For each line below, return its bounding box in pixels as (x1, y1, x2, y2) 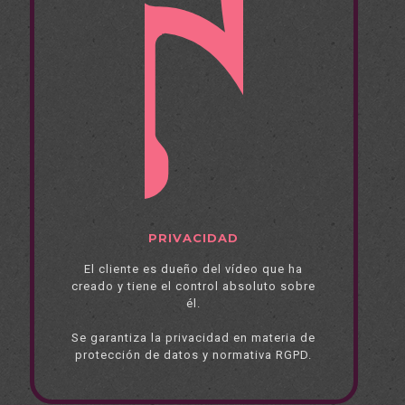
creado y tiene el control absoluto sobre (71, 279, 316, 293)
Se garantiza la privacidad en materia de (71, 331, 316, 344)
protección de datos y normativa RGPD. (75, 348, 313, 362)
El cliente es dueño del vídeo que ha (84, 262, 304, 276)
